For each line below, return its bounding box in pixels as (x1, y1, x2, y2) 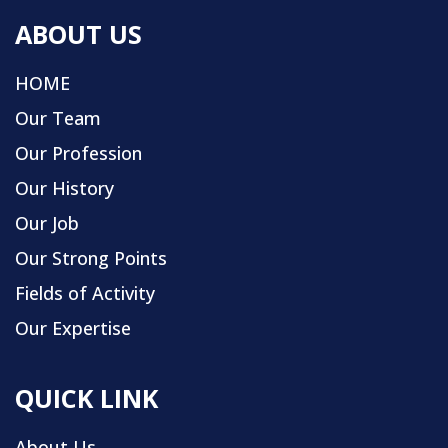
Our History (15, 175, 114, 200)
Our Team (15, 105, 101, 130)
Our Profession (15, 140, 142, 165)
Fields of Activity (15, 280, 155, 305)
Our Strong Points (15, 245, 167, 270)
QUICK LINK (15, 380, 158, 415)
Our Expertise (15, 315, 131, 340)
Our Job (15, 210, 79, 235)
